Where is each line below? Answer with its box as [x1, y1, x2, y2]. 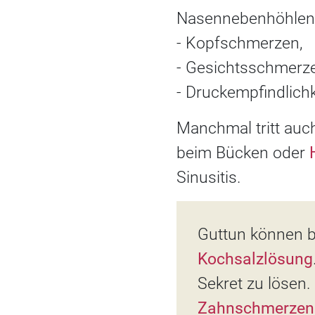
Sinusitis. [176, 168, 240, 188]
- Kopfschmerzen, [176, 34, 302, 53]
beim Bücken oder [176, 143, 309, 163]
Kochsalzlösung [198, 250, 313, 269]
